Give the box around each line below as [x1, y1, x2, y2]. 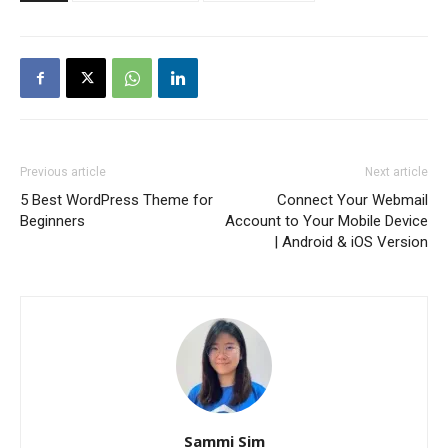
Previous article [20, 165, 106, 179]
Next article [365, 165, 428, 179]
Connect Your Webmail [277, 191, 428, 209]
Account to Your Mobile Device [225, 212, 428, 230]
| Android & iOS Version [274, 233, 428, 251]
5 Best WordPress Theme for [20, 191, 213, 209]
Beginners [20, 212, 85, 230]
